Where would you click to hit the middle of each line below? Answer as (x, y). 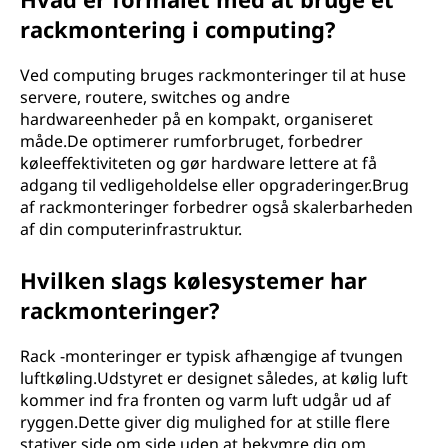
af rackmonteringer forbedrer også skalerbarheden (216, 207)
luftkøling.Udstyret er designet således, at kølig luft (214, 378)
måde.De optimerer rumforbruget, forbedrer (191, 141)
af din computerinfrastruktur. (131, 229)
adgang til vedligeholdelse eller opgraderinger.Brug (214, 185)
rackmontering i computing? (178, 29)
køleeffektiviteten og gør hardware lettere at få (198, 163)
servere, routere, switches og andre (155, 97)
